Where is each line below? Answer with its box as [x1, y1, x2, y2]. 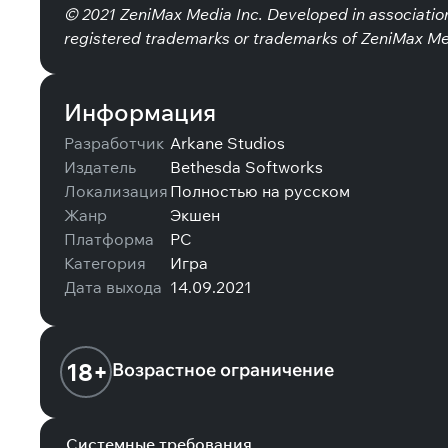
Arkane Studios [170, 133, 285, 153]
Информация [64, 97, 216, 127]
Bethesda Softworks [170, 157, 323, 177]
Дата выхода [64, 277, 162, 297]
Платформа [64, 229, 154, 249]
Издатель [64, 157, 136, 177]
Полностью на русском [170, 181, 350, 201]
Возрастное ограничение [112, 357, 334, 381]
